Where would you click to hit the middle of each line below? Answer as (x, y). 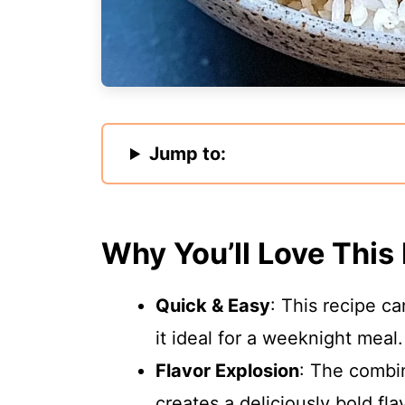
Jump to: (188, 154)
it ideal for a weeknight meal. (279, 338)
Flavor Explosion (227, 371)
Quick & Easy (213, 306)
